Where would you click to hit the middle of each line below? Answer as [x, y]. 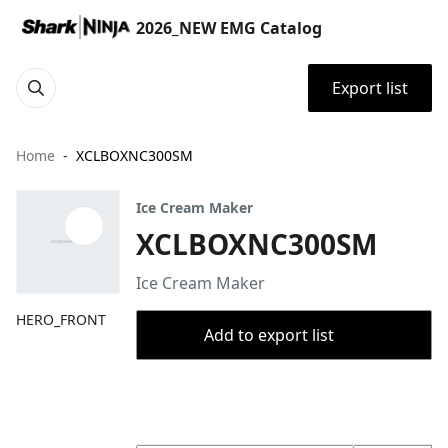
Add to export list [269, 335]
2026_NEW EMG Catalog [229, 28]
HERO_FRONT [61, 319]
